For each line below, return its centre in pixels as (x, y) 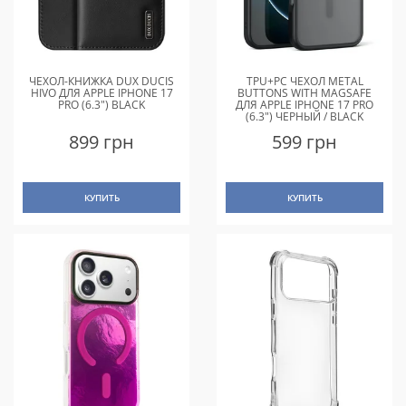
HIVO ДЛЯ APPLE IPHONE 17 (101, 92)
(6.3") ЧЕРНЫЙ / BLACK (304, 116)
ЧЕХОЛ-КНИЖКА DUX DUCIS (101, 81)
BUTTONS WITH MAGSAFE (304, 92)
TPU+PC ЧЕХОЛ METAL (304, 81)
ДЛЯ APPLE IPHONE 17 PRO (304, 104)
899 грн (101, 141)
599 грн (304, 141)
